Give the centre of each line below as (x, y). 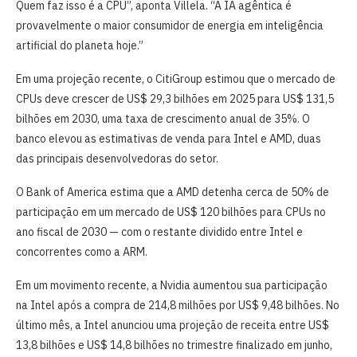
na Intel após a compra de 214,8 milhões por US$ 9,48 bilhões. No (178, 305)
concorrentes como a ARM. (82, 251)
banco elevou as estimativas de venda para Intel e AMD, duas (169, 138)
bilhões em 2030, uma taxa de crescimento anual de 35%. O (163, 118)
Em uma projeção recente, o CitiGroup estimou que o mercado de (176, 78)
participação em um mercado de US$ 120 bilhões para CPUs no (171, 212)
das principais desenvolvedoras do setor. (117, 158)
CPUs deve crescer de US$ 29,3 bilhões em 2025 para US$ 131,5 (175, 98)
